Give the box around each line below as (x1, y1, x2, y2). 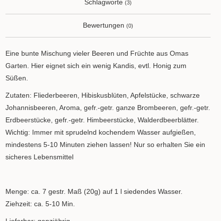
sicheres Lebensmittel (5, 153, 74, 161)
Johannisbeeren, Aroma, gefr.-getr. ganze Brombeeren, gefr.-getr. (5, 104, 211, 111)
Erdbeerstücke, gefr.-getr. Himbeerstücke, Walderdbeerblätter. (5, 116, 199, 124)
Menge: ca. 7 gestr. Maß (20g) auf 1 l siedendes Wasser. (5, 187, 183, 195)
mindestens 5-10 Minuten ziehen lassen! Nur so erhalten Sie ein (5, 141, 206, 148)
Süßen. (5, 74, 29, 82)
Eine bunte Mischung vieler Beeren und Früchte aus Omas (5, 49, 189, 57)
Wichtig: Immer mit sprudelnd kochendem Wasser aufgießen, (5, 128, 196, 136)
